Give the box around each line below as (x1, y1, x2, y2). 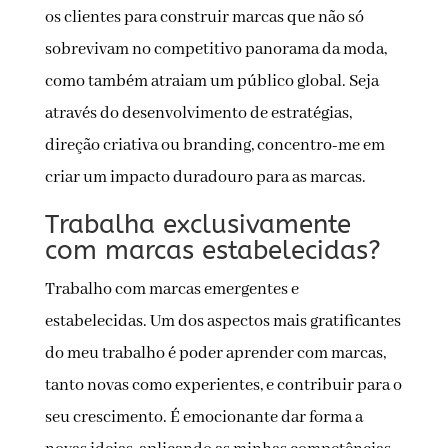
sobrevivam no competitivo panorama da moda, (44, 39, 387, 61)
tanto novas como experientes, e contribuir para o (44, 375, 402, 397)
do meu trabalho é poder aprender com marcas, (44, 343, 386, 365)
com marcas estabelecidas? (44, 235, 381, 267)
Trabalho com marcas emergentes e (44, 279, 299, 301)
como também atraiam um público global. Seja (44, 71, 379, 93)
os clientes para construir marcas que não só (44, 7, 364, 29)
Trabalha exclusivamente (44, 209, 351, 241)
